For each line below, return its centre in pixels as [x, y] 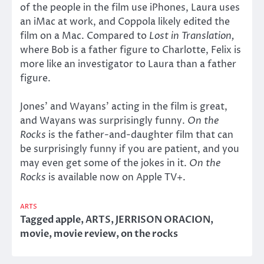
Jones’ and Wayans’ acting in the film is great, [124, 106]
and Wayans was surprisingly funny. [104, 121]
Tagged [38, 220]
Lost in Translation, [192, 36]
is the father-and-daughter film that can [140, 135]
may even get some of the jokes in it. [105, 163]
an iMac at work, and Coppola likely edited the [125, 22]
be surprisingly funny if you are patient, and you [130, 149]
